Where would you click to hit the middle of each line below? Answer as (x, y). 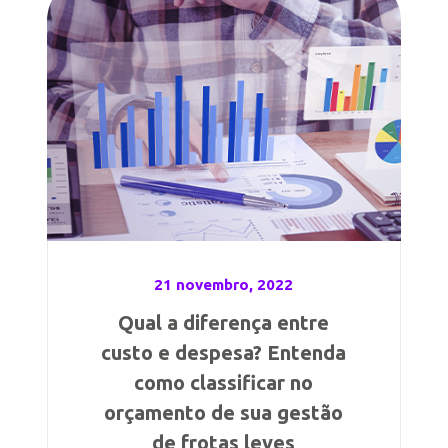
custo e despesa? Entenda (224, 352)
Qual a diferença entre (224, 322)
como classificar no (224, 382)
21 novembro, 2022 (224, 284)
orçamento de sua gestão (224, 412)
